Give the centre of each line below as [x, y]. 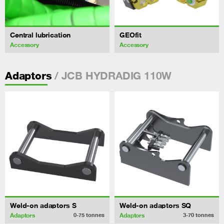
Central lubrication [40, 34]
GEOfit [131, 34]
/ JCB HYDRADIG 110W [112, 75]
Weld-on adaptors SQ [155, 205]
